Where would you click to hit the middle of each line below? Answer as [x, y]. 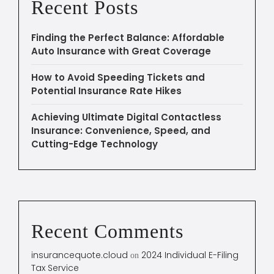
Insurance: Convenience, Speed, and [121, 130]
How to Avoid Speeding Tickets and [118, 77]
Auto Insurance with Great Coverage [121, 51]
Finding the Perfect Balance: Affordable [128, 37]
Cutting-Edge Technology [94, 144]
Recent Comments [107, 231]
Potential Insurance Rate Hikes [106, 91]
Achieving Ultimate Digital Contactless [126, 117]
